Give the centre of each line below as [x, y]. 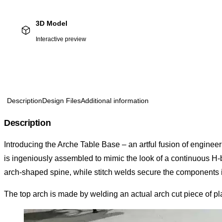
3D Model [52, 24]
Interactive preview [61, 39]
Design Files [61, 101]
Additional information [115, 101]
